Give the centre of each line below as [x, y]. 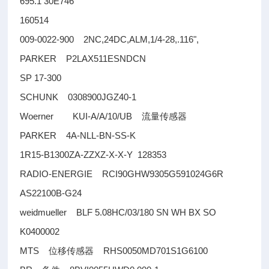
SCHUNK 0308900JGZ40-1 [78, 97]
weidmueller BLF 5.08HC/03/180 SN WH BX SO [118, 212]
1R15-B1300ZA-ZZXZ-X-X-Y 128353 [93, 155]
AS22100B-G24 [51, 193]
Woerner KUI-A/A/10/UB [81, 116]
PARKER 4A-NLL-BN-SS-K [78, 135]
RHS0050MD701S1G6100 [151, 251]
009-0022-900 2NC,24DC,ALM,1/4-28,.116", [110, 39]
